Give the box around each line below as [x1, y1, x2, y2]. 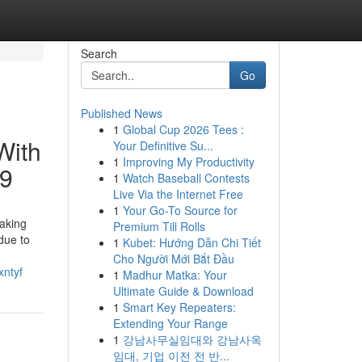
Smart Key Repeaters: [122, 299, 236, 315]
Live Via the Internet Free [112, 186, 243, 202]
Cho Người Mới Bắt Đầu [112, 250, 234, 267]
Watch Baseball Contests [122, 170, 250, 186]
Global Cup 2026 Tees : [122, 121, 244, 137]
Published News [80, 105, 162, 121]
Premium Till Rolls [112, 218, 205, 234]
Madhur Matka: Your [122, 267, 227, 283]
